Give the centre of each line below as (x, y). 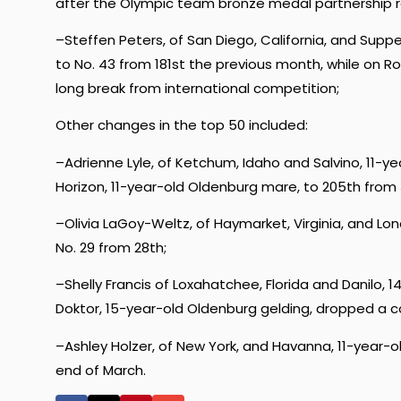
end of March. (101, 370)
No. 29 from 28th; (111, 248)
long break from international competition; (197, 88)
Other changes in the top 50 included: (182, 125)
